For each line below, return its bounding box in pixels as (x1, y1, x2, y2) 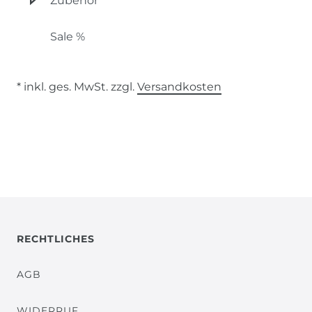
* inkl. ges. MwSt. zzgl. (17, 79, 137, 93)
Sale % (50, 29, 85, 43)
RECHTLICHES (17, 232, 95, 245)
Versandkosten (137, 79, 221, 93)
